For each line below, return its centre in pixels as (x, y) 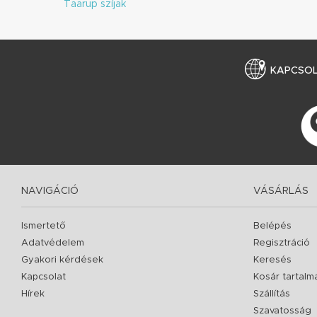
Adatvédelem (53, 243)
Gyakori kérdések (62, 260)
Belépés (273, 226)
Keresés (273, 260)
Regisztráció (282, 243)
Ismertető (44, 226)
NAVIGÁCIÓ (50, 191)
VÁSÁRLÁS (281, 191)
